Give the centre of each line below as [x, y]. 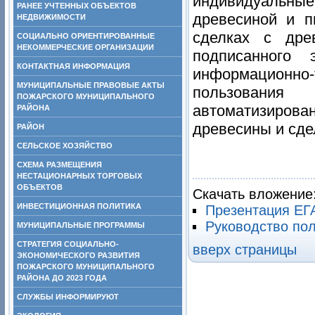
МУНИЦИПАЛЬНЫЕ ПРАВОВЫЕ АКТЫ [91, 85]
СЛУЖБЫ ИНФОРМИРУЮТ [68, 297]
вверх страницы [245, 250]
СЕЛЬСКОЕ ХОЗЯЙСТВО [65, 146]
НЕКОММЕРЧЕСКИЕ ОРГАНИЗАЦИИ [85, 47]
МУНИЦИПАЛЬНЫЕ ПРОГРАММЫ [81, 225]
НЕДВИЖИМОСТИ [51, 17]
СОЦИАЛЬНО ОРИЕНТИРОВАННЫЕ [86, 36]
